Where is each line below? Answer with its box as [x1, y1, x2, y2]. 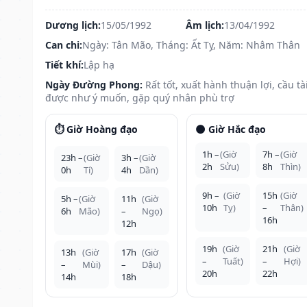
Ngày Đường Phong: [45, 77, 143, 91]
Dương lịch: [45, 18, 101, 32]
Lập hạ [84, 58, 114, 71]
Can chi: [45, 38, 82, 51]
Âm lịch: [185, 18, 224, 32]
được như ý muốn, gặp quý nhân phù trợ [45, 90, 234, 104]
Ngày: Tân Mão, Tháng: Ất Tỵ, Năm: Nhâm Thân [82, 38, 300, 51]
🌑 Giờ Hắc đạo [195, 122, 266, 136]
